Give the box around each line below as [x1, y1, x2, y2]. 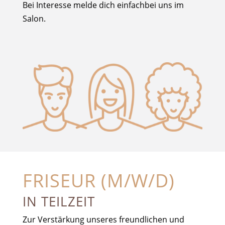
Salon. [22, 13, 46, 24]
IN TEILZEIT [22, 192, 95, 210]
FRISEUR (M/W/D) [22, 168, 175, 193]
